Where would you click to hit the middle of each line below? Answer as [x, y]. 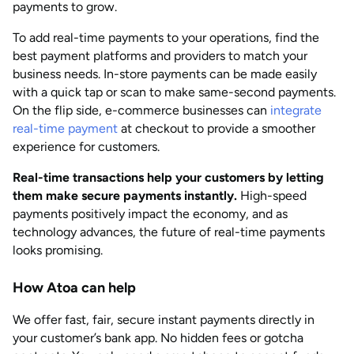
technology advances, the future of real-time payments [169, 232]
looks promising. [58, 250]
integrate [296, 110]
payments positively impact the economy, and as [150, 214]
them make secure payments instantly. [126, 196]
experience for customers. [88, 147]
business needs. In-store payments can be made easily [165, 74]
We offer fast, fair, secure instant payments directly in [164, 320]
